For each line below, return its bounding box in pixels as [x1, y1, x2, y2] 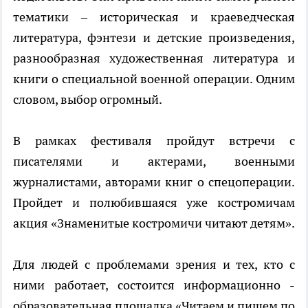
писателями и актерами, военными [13, 153, 295, 170]
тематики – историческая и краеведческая [13, 9, 295, 25]
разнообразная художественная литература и [13, 50, 295, 67]
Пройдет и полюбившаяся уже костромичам [13, 195, 295, 211]
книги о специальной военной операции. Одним [13, 71, 295, 87]
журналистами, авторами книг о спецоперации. [13, 174, 295, 190]
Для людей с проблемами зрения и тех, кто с [13, 256, 295, 273]
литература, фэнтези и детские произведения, [13, 30, 295, 46]
